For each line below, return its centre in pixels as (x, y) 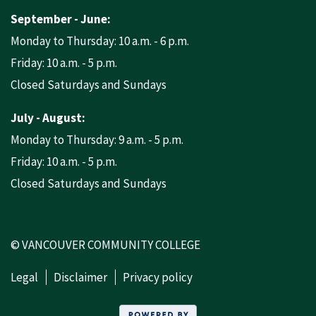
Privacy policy (158, 277)
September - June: (61, 19)
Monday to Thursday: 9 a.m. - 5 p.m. (97, 140)
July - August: (48, 118)
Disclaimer (80, 277)
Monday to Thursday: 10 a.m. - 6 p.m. (100, 41)
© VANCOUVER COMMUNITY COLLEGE (105, 245)
